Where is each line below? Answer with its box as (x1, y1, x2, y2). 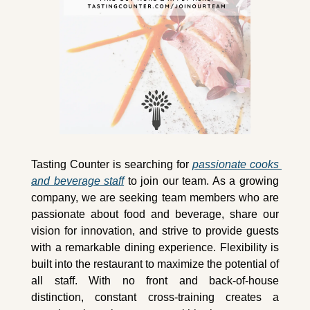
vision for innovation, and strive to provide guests (31, 224, 279, 237)
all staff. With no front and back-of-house (31, 274, 279, 286)
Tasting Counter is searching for (31, 158, 192, 170)
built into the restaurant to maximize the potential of (31, 257, 279, 270)
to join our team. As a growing (124, 174, 280, 187)
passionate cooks (192, 158, 279, 170)
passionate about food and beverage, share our (31, 208, 279, 220)
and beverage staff (31, 174, 125, 187)
